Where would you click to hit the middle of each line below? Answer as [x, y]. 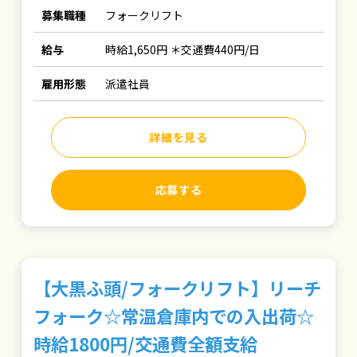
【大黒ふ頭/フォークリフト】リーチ [178, 288]
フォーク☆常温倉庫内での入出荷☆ [174, 316]
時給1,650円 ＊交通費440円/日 [183, 49]
